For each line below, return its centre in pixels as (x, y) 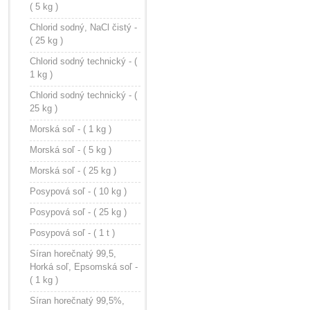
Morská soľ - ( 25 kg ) (73, 171)
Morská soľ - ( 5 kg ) (71, 150)
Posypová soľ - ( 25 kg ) (78, 212)
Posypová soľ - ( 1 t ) (72, 233)
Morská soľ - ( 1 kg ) (71, 129)
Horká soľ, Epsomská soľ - (84, 267)
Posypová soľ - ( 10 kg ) (78, 191)
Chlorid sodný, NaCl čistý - (83, 27)
